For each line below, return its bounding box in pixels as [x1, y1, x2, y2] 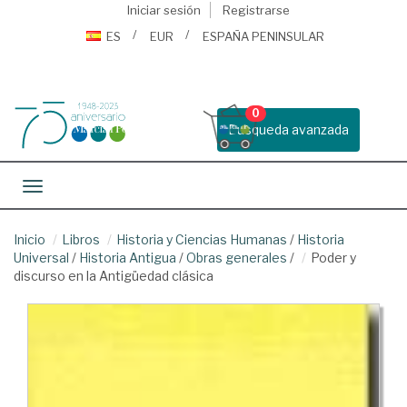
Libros [62, 232, 100, 247]
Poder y [311, 250, 356, 265]
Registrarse [222, 3, 290, 17]
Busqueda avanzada [228, 122, 349, 137]
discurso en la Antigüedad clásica [14, 268, 213, 283]
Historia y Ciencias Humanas [116, 232, 287, 247]
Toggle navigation [32, 180, 141, 195]
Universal [14, 250, 69, 265]
